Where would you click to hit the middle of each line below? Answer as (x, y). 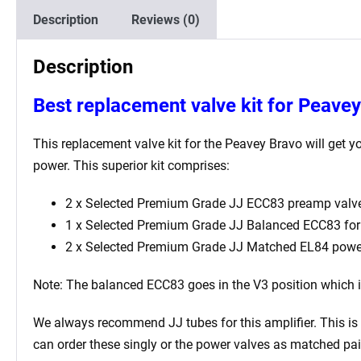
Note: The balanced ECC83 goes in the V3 (151, 284)
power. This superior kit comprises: (131, 165)
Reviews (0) (166, 19)
